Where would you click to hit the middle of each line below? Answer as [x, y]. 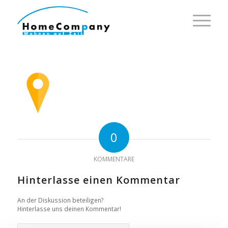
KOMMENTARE [114, 159]
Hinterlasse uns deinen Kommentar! [69, 208]
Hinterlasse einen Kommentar [98, 180]
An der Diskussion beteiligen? [60, 200]
